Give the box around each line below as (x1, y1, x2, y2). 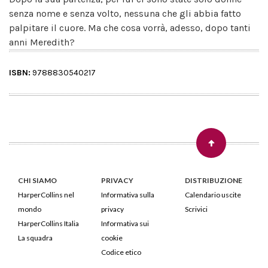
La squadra (18, 233, 53, 242)
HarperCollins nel (18, 190, 74, 199)
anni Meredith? (9, 36, 75, 48)
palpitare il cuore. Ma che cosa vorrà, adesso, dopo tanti (9, 22, 251, 33)
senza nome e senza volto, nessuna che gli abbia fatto (9, 7, 241, 19)
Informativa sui (101, 218, 150, 228)
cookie (101, 233, 123, 242)
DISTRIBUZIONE (184, 175, 242, 185)
